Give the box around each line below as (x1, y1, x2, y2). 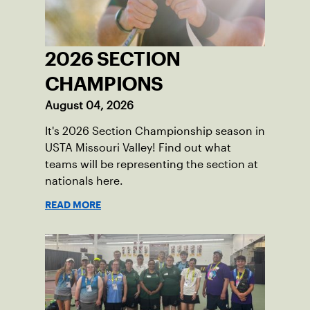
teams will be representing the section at (45, 158, 258, 171)
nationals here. (45, 175, 123, 188)
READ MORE (45, 201, 101, 209)
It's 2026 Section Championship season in (45, 125, 265, 138)
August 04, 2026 (45, 100, 134, 112)
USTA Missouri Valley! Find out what (45, 142, 231, 154)
